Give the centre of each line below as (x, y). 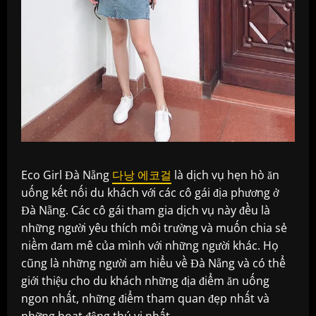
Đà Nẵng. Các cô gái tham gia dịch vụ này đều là (146, 211)
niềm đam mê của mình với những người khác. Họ (150, 246)
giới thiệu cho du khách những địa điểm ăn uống (145, 281)
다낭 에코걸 (142, 175)
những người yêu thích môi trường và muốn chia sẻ (154, 228)
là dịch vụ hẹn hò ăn (225, 175)
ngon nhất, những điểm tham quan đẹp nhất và (145, 299)
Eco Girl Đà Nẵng (67, 175)
